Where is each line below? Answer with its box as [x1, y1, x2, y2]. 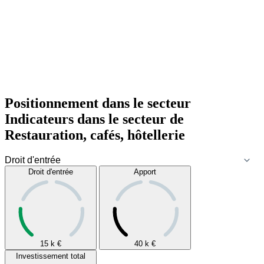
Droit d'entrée [28, 167, 73, 177]
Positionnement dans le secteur [5, 95, 191, 111]
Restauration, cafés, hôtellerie [5, 127, 185, 143]
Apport [134, 167, 156, 177]
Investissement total [16, 252, 85, 261]
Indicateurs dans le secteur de [5, 111, 184, 127]
